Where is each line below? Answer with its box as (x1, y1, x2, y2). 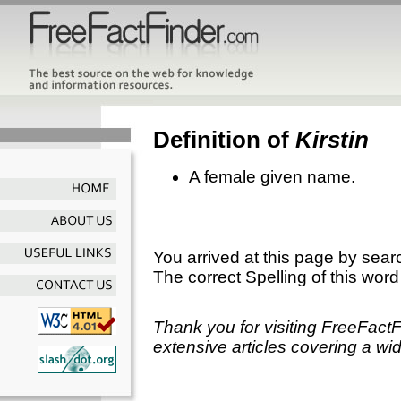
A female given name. (189, 166, 355, 186)
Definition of (153, 125, 295, 153)
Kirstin (295, 125, 369, 153)
